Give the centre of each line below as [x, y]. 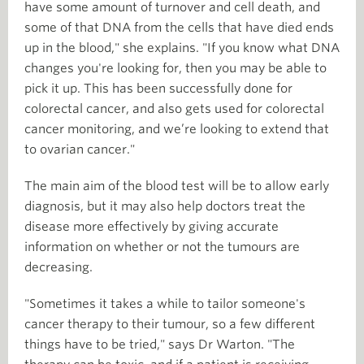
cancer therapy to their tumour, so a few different [170, 324]
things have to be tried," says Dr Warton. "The [160, 344]
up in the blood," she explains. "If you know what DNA [182, 48]
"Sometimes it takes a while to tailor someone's [165, 303]
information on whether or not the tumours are [162, 247]
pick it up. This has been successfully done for [158, 88]
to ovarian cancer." [80, 149]
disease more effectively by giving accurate [152, 226]
